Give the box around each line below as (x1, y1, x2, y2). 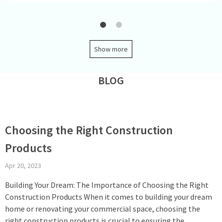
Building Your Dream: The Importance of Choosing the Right (5, 179, 209, 190)
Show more (94, 44, 128, 54)
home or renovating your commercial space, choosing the (5, 203, 200, 214)
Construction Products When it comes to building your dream (5, 191, 212, 202)
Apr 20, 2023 (5, 161, 41, 170)
